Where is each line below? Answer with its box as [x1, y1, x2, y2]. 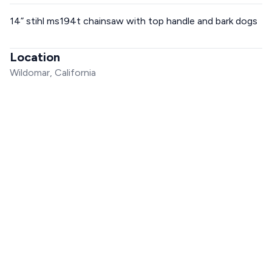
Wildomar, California [10, 67, 96, 78]
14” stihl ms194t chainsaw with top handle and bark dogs [10, 15, 257, 27]
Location [10, 50, 60, 64]
